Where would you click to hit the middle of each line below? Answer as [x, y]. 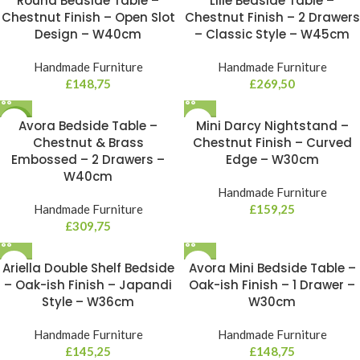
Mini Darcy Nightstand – [272, 126]
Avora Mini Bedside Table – [272, 268]
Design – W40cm [88, 34]
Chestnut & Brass [88, 143]
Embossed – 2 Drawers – [88, 160]
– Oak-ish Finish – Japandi [88, 285]
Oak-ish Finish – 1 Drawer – [272, 285]
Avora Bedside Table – [88, 126]
